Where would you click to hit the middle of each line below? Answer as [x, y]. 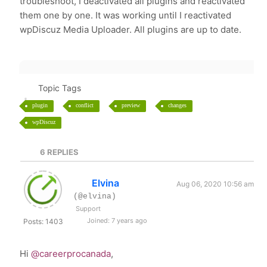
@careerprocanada [71, 254]
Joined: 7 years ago [117, 221]
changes [178, 105]
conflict [85, 105]
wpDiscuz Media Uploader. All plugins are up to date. [131, 30]
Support [89, 209]
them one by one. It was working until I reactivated [126, 15]
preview [131, 105]
